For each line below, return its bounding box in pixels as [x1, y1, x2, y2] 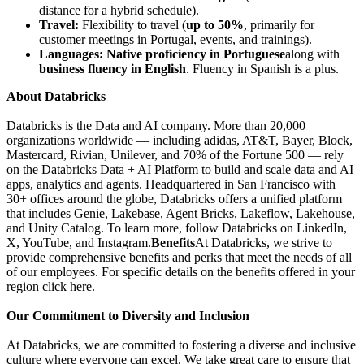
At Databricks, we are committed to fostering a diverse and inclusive [6, 337, 356, 352]
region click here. [6, 279, 95, 293]
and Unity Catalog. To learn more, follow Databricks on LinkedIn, [6, 220, 347, 235]
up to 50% [186, 17, 244, 32]
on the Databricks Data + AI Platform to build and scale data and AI [6, 162, 353, 176]
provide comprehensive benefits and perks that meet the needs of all [6, 249, 352, 264]
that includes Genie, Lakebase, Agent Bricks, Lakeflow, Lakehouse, [6, 206, 355, 220]
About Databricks [6, 89, 106, 103]
